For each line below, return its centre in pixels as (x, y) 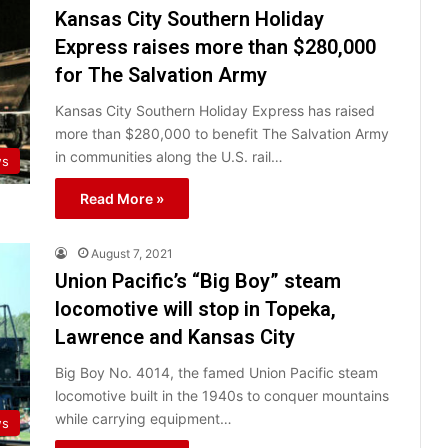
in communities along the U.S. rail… (169, 156)
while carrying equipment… (143, 418)
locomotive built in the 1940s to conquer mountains (222, 395)
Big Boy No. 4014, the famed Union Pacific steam (216, 372)
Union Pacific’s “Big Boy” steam (198, 280)
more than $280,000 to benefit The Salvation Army (222, 133)
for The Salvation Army (161, 74)
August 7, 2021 (132, 253)
